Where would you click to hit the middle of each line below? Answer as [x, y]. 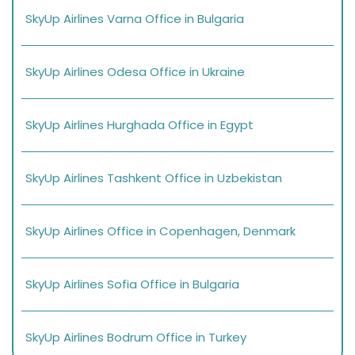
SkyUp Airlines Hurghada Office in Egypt [139, 124]
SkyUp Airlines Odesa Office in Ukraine [135, 71]
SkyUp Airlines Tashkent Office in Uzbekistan [154, 177]
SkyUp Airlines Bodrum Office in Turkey [136, 337]
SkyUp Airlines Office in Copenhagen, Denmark [160, 231]
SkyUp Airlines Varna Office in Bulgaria [135, 18]
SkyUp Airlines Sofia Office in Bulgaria [132, 284]
